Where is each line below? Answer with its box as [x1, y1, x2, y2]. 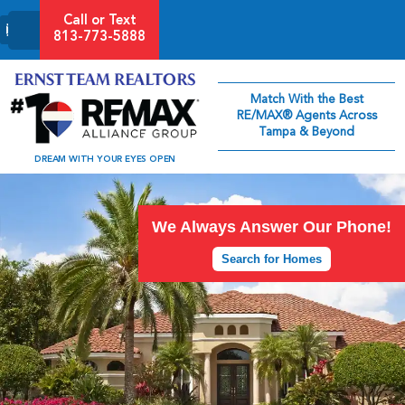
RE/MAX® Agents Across [236, 110, 377, 123]
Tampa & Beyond [259, 127, 354, 139]
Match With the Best [250, 94, 363, 107]
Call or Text [62, 14, 137, 28]
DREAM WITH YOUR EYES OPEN [34, 154, 176, 164]
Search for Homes [221, 251, 322, 266]
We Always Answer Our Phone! [152, 217, 391, 236]
